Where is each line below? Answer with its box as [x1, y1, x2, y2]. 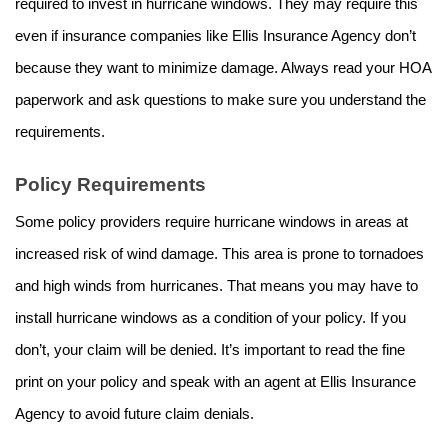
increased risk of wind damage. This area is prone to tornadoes [15, 246, 424, 263]
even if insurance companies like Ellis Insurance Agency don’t [15, 28, 416, 45]
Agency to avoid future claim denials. [15, 406, 258, 423]
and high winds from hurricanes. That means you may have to [15, 278, 418, 295]
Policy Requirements [15, 174, 206, 196]
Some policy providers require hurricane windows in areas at [15, 214, 408, 231]
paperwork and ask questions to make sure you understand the [15, 92, 426, 109]
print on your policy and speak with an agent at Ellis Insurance [15, 374, 416, 391]
